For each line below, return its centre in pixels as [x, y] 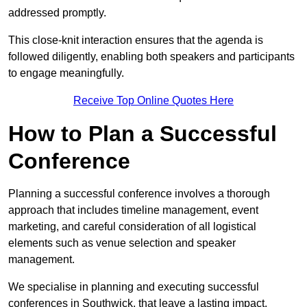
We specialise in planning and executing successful [134, 287]
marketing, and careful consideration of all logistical [132, 227]
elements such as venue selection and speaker [122, 243]
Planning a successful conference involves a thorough [139, 194]
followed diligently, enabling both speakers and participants [151, 57]
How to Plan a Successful [143, 134]
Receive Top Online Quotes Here [153, 101]
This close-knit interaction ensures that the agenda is [136, 40]
